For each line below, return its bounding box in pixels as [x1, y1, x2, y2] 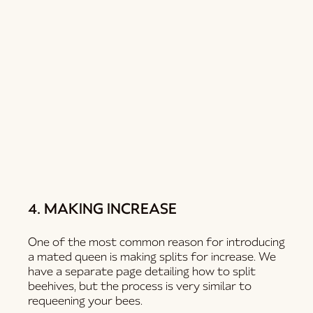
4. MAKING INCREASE [28, 199, 177, 218]
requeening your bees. [28, 293, 146, 308]
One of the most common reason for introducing [28, 234, 286, 249]
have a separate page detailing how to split [28, 263, 256, 279]
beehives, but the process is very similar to [28, 278, 252, 293]
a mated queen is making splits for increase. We [28, 249, 277, 264]
